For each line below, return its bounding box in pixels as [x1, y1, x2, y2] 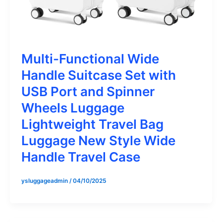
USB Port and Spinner [21, 83, 155, 99]
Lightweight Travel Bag [21, 116, 164, 132]
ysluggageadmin [21, 177, 69, 184]
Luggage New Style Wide [21, 132, 175, 148]
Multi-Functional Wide [21, 51, 159, 66]
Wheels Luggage [21, 100, 124, 115]
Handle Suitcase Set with [21, 67, 176, 83]
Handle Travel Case [21, 149, 140, 165]
